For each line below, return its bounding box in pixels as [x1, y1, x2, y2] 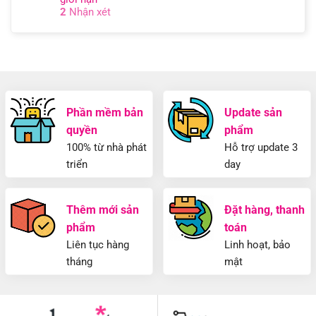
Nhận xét [66, 5, 111, 18]
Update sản [224, 105, 282, 119]
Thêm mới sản [66, 202, 139, 217]
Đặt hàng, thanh [224, 202, 305, 217]
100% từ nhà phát [66, 140, 147, 154]
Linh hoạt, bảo [224, 238, 291, 251]
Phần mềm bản [66, 105, 143, 119]
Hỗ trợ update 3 [224, 140, 298, 154]
